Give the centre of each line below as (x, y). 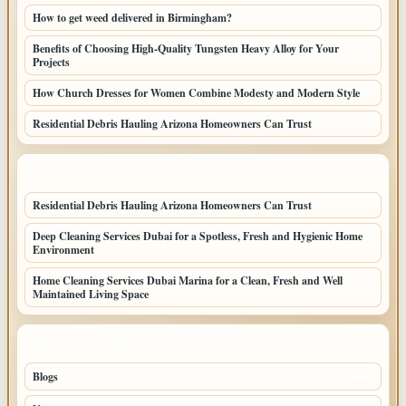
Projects (51, 62)
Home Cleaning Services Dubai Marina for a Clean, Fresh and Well (188, 280)
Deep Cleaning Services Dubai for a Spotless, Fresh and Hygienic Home (198, 236)
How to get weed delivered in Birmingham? (132, 18)
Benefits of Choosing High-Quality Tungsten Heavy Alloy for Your (186, 48)
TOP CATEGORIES (82, 343)
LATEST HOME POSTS (92, 173)
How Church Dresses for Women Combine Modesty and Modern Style (196, 93)
